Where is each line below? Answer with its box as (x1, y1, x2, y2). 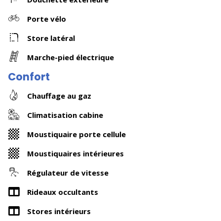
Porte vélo (27, 13, 66, 24)
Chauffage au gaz (27, 90, 91, 101)
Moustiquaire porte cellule (27, 129, 126, 139)
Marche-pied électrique (27, 52, 114, 62)
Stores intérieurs (27, 206, 91, 216)
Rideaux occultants (27, 186, 98, 197)
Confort (8, 70, 50, 84)
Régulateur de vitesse (27, 167, 109, 178)
